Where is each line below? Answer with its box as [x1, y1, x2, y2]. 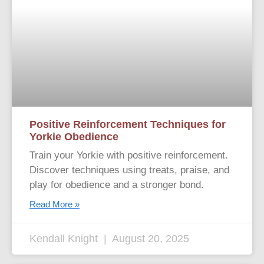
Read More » [29, 199, 80, 210]
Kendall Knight [29, 233, 101, 245]
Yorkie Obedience [29, 131, 118, 143]
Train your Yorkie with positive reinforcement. [29, 150, 228, 161]
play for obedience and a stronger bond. [29, 179, 204, 191]
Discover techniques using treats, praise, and [29, 164, 229, 176]
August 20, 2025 [110, 233, 189, 245]
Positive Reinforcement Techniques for [29, 118, 226, 131]
